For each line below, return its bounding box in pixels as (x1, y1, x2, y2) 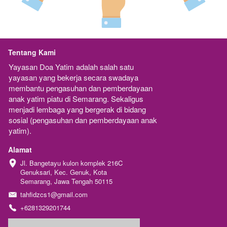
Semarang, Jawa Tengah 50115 (20, 176, 112, 186)
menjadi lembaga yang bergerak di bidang (9, 104, 146, 115)
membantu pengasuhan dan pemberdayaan (9, 83, 153, 94)
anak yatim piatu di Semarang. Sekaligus (9, 93, 143, 104)
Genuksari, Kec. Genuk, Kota (20, 167, 107, 177)
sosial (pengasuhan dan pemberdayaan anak (9, 115, 157, 126)
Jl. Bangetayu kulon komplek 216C (20, 158, 123, 168)
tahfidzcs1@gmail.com (20, 190, 88, 200)
